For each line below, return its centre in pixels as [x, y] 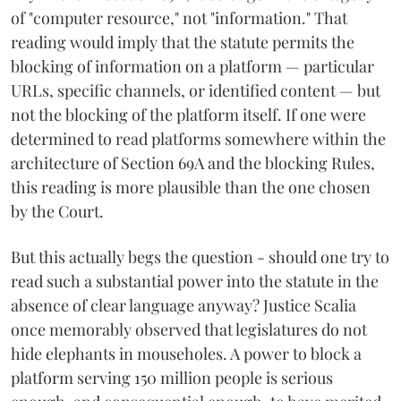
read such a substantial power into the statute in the [195, 281]
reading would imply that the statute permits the [183, 42]
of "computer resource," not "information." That [179, 17]
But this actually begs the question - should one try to [200, 256]
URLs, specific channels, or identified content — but [196, 90]
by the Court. [57, 211]
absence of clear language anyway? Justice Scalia [183, 305]
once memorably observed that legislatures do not [189, 329]
